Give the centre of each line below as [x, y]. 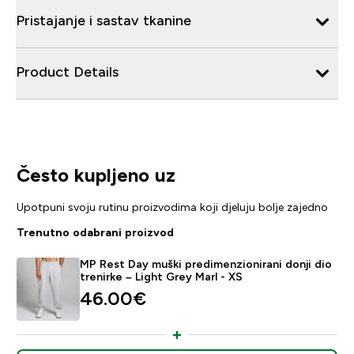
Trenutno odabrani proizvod [95, 232]
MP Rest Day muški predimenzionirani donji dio [205, 264]
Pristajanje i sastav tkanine [104, 20]
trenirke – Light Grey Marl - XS [161, 276]
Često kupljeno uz [96, 175]
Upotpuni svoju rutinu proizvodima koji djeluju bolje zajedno [172, 207]
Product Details [67, 72]
